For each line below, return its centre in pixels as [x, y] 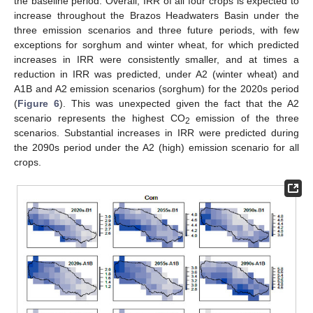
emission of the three [244, 118]
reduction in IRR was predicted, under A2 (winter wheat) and [156, 74]
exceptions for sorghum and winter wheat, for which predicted [156, 44]
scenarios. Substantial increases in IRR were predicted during [156, 132]
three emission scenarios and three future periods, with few [156, 30]
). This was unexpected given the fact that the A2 [179, 103]
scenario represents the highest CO [100, 118]
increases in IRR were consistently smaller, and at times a [156, 59]
